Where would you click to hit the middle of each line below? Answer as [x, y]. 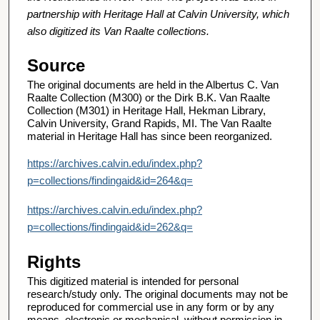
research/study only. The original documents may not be [157, 294]
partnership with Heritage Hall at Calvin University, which [158, 14]
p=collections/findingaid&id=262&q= [110, 227]
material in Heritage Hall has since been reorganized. [150, 136]
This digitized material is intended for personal [133, 281]
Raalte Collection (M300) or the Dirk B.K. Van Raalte [149, 97]
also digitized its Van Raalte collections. [118, 31]
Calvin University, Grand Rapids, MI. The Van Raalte [149, 123]
